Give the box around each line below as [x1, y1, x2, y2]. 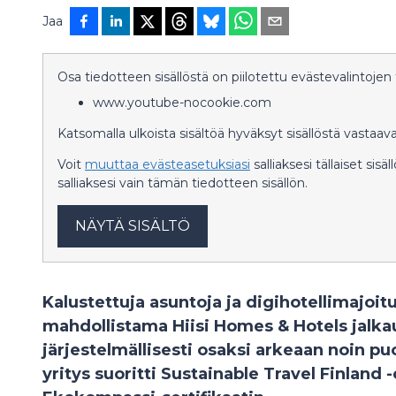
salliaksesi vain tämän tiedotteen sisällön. [57, 175, 308, 191]
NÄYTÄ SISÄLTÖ [75, 217, 190, 234]
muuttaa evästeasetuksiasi [85, 156, 250, 172]
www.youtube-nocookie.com [93, 95, 271, 110]
